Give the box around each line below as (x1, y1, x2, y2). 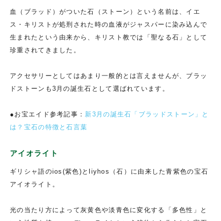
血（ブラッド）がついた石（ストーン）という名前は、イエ (10, 7, 201, 15)
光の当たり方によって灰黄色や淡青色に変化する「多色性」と (10, 206, 208, 214)
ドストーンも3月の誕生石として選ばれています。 (10, 84, 169, 92)
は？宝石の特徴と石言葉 (10, 123, 88, 131)
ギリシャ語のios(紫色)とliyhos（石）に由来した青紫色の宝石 (10, 167, 209, 175)
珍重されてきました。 (10, 46, 80, 54)
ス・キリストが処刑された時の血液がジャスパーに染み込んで (10, 20, 208, 28)
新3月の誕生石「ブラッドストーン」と (85, 110, 209, 118)
